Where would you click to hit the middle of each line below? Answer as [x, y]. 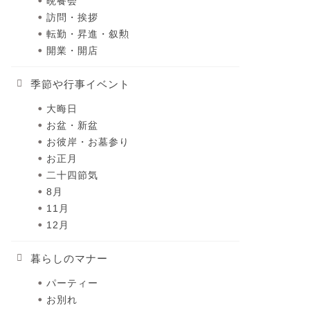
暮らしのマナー [69, 259]
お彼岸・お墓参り [88, 143]
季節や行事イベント [80, 84]
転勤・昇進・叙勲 [88, 35]
